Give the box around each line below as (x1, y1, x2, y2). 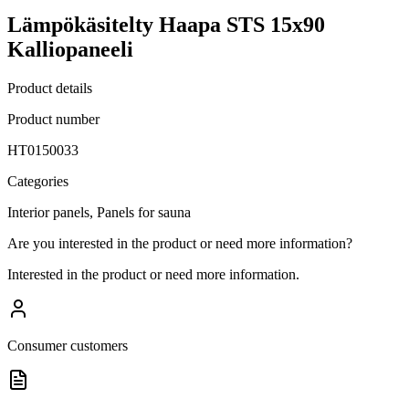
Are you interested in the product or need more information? (7, 235, 352, 251)
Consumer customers (7, 337, 128, 353)
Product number (7, 110, 100, 127)
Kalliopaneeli (7, 37, 133, 61)
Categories (7, 173, 68, 189)
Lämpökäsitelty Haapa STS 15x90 (7, 12, 325, 37)
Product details (7, 79, 92, 96)
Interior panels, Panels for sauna (7, 204, 191, 220)
